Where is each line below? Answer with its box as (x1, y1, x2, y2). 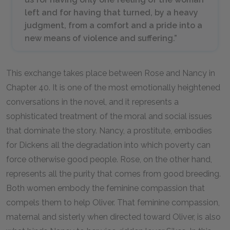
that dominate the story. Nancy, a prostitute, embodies (6, 126, 212, 136)
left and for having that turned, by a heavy (25, 8, 198, 17)
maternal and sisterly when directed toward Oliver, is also (6, 212, 221, 222)
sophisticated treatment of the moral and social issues (6, 111, 212, 121)
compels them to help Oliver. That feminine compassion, (6, 198, 220, 207)
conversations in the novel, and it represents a (6, 97, 179, 107)
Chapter (6, 83, 39, 92)
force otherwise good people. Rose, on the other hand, (6, 155, 212, 164)
